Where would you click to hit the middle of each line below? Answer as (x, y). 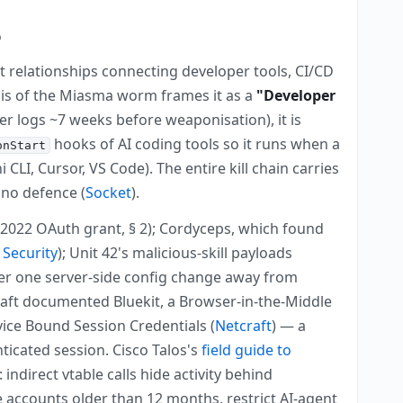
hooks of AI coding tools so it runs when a (196, 144)
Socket (109, 193)
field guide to (247, 350)
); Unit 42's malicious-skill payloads (175, 253)
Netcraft (244, 326)
